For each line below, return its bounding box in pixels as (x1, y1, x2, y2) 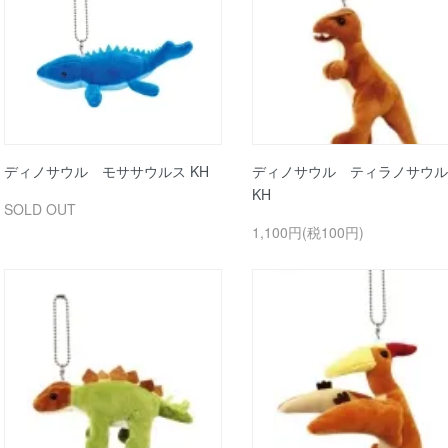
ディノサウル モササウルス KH (4, 160, 209, 181)
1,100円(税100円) (251, 221, 364, 242)
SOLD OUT (4, 198, 76, 219)
